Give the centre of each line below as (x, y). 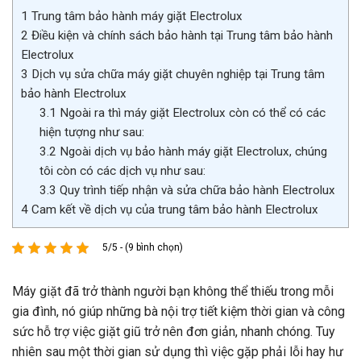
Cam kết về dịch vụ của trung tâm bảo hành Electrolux (175, 210)
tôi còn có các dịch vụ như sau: (122, 171)
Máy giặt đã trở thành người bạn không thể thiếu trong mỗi (173, 292)
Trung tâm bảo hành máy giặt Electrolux (135, 17)
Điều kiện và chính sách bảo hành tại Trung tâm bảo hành (180, 36)
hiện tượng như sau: (91, 133)
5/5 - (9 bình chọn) (143, 248)
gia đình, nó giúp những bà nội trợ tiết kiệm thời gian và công (178, 312)
